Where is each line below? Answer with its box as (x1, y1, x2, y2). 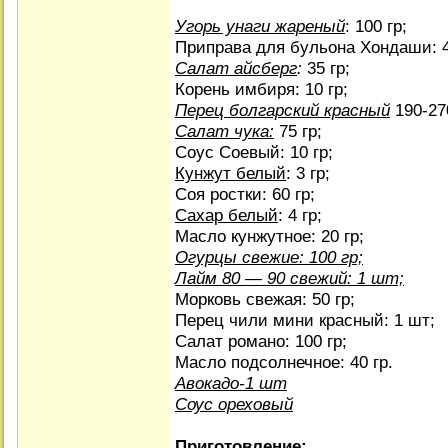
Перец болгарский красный (175, 100, 390, 120)
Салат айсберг (175, 58, 297, 78)
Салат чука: (175, 121, 274, 141)
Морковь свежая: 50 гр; (175, 289, 355, 309)
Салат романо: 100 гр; (175, 331, 347, 351)
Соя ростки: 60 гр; (175, 184, 315, 204)
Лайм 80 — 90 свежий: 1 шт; (175, 268, 404, 288)
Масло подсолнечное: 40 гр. (175, 352, 393, 372)
